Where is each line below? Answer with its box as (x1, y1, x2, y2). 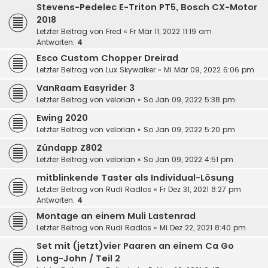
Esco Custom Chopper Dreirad (36, 51, 178, 64)
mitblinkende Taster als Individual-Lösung (36, 171, 234, 184)
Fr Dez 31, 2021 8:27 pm (160, 184, 241, 194)
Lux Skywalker (106, 64, 156, 75)
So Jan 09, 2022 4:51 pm (144, 154, 233, 165)
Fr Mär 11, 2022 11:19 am (130, 26, 212, 36)
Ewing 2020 (36, 111, 88, 124)
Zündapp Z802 (36, 141, 102, 154)
